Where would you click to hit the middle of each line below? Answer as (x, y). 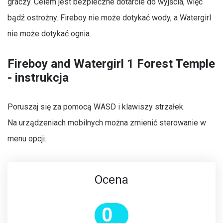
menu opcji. (27, 138)
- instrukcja (38, 78)
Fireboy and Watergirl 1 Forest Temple (111, 64)
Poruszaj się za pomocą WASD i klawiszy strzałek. (96, 107)
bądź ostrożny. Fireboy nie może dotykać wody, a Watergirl (109, 17)
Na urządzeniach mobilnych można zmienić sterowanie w (107, 122)
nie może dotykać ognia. (49, 33)
